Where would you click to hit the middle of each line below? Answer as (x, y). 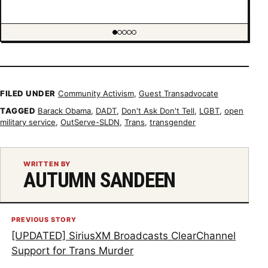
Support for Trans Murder (73, 250)
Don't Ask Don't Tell (158, 111)
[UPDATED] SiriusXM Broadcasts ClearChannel (124, 235)
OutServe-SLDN (90, 122)
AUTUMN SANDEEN (100, 180)
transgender (173, 122)
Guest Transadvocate (178, 93)
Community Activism (96, 93)
